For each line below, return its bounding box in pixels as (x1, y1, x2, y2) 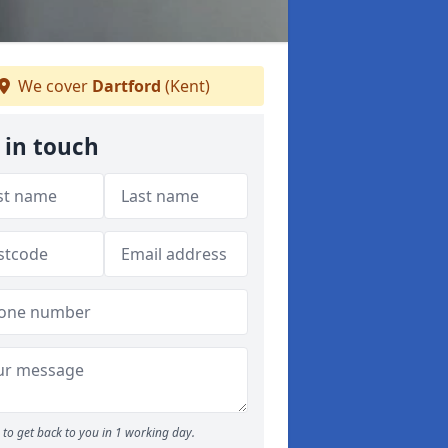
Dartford (92, 75, 161, 97)
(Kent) (161, 75, 210, 97)
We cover (14, 75, 92, 97)
